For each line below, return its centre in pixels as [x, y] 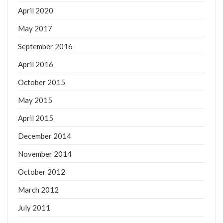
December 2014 [45, 136]
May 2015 [35, 100]
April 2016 [36, 64]
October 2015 [42, 82]
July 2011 [34, 207]
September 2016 [45, 46]
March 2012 [38, 189]
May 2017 [35, 28]
